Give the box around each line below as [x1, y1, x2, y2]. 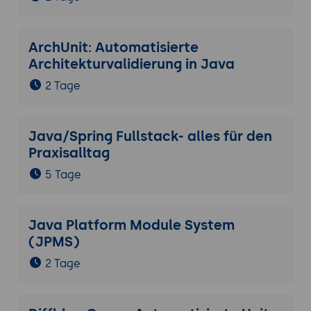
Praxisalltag [28, 144, 110, 162]
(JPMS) [28, 233, 80, 251]
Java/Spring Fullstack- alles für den [28, 128, 272, 145]
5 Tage [44, 168, 81, 182]
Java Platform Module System [28, 217, 235, 234]
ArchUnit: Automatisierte [28, 39, 199, 56]
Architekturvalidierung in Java [28, 56, 235, 73]
